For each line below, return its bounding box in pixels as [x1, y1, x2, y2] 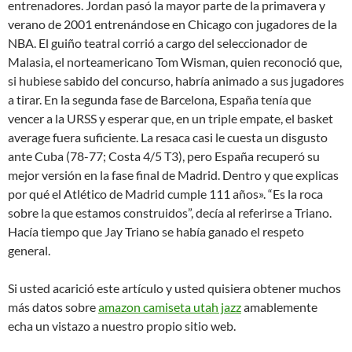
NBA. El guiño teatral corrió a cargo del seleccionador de [8, 35, 307, 50]
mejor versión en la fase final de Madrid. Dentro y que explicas [8, 167, 339, 182]
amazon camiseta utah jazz [98, 299, 241, 314]
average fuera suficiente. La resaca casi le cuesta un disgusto [8, 130, 328, 145]
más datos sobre [8, 299, 98, 314]
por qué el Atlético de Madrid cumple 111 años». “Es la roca [8, 186, 323, 201]
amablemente [241, 299, 317, 314]
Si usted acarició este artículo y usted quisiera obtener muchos [8, 280, 341, 295]
